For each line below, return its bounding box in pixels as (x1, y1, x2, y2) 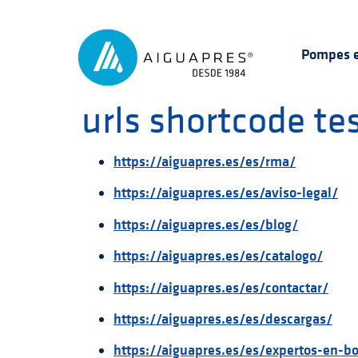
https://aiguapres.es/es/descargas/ (113, 308, 332, 328)
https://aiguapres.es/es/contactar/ (113, 277, 328, 297)
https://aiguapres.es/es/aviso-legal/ (113, 183, 338, 203)
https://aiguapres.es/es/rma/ (113, 152, 296, 171)
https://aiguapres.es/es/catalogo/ (113, 246, 323, 266)
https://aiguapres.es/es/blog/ (113, 214, 298, 234)
